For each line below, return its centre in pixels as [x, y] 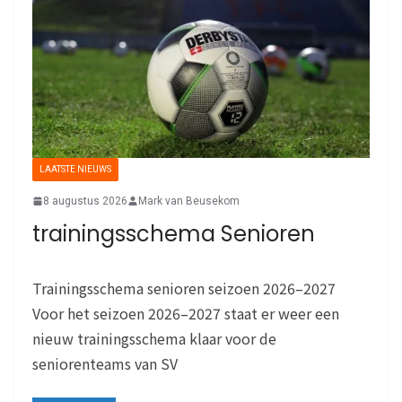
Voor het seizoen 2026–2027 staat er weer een [186, 313]
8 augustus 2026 [85, 201]
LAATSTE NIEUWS [75, 169]
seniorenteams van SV [105, 363]
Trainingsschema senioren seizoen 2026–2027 [184, 288]
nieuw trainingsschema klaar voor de [154, 338]
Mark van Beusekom [189, 201]
